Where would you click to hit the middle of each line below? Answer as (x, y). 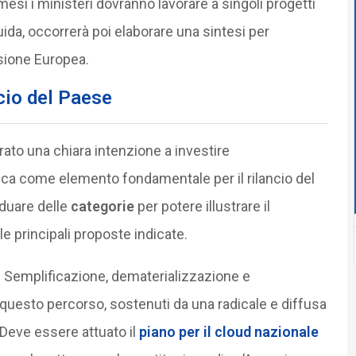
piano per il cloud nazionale (228, 331)
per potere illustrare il (202, 206)
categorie (102, 206)
